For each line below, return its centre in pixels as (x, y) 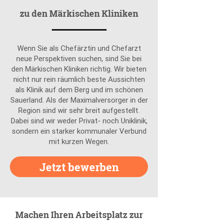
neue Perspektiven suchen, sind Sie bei (79, 58)
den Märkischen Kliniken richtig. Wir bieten (79, 69)
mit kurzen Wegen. (79, 141)
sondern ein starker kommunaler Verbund (79, 131)
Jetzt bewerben (79, 167)
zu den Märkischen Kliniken (79, 13)
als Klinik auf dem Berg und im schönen (79, 90)
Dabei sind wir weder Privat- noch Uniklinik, (79, 121)
